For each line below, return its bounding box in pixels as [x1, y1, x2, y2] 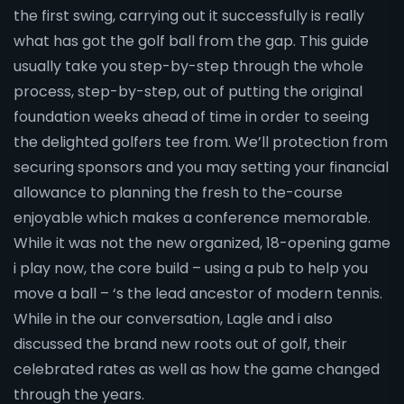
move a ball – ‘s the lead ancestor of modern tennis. [14, 283, 382, 305]
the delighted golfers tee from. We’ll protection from [14, 132, 388, 153]
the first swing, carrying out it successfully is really [14, 5, 364, 27]
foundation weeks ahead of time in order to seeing [14, 106, 369, 128]
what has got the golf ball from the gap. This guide [14, 31, 369, 52]
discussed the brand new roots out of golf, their [14, 334, 347, 355]
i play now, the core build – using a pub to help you [14, 258, 368, 280]
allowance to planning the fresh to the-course [14, 182, 343, 204]
